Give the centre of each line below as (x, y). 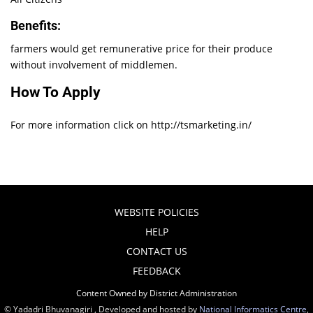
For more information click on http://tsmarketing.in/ (131, 125)
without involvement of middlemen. (94, 65)
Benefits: (36, 26)
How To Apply (56, 92)
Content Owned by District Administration (156, 293)
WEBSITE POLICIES (156, 212)
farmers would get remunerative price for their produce (142, 49)
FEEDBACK (156, 271)
